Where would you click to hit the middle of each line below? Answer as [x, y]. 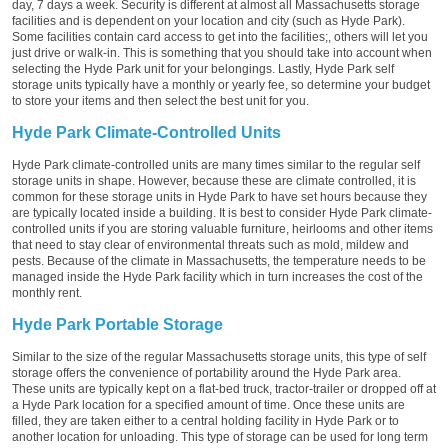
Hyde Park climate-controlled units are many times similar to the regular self [216, 164]
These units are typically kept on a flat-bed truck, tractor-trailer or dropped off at [224, 388]
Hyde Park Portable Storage [117, 324]
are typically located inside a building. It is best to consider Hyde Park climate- [222, 212]
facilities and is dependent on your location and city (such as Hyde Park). [208, 20]
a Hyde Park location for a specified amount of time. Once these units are [208, 404]
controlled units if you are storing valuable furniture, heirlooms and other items [222, 228]
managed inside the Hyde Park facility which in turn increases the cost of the [217, 276]
